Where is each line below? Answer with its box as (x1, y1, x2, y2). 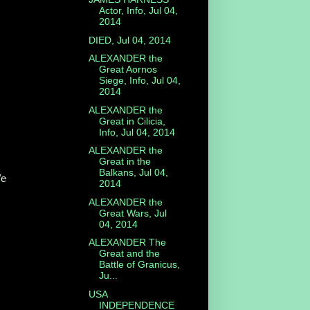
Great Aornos (98, 64, 157, 75)
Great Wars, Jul (98, 207, 167, 219)
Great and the (98, 248, 160, 259)
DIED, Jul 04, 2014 (88, 34, 171, 46)
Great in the (98, 156, 151, 167)
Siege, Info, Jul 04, (98, 75, 181, 86)
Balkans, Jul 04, (98, 167, 168, 179)
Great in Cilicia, (98, 115, 165, 127)
